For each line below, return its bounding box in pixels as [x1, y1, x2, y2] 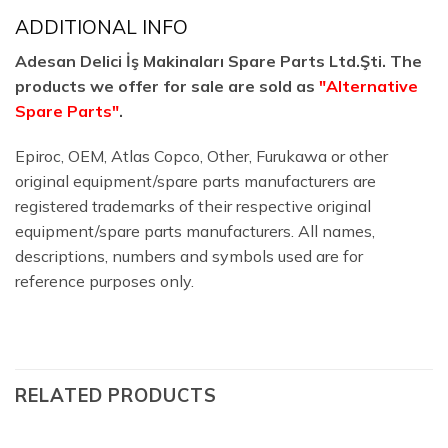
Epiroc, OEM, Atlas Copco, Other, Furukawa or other [15, 146, 388, 167]
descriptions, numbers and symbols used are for [15, 246, 363, 267]
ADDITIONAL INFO [15, 15, 188, 40]
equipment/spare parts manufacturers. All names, [15, 221, 375, 242]
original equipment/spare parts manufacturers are [15, 171, 376, 192]
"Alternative [319, 75, 418, 96]
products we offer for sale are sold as [15, 75, 319, 96]
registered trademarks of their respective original [15, 196, 371, 217]
